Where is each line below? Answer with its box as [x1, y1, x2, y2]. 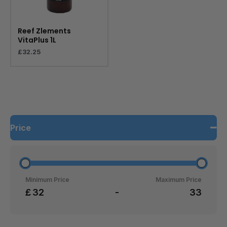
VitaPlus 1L [18, 35, 56, 46]
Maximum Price [156, 175, 202, 183]
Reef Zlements [18, 26, 71, 36]
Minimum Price [25, 175, 69, 183]
